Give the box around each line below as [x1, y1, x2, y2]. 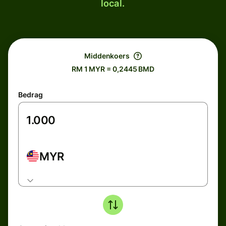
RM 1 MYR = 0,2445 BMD [71, 65, 155, 73]
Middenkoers [84, 51, 130, 60]
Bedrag [18, 90, 43, 99]
